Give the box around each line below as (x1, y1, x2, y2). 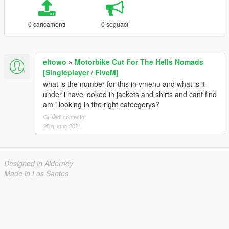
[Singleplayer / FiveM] (43, 67, 119, 77)
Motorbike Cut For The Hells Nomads (75, 57, 203, 67)
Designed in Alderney (4, 158, 73, 168)
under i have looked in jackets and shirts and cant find (43, 89, 217, 99)
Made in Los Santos (4, 168, 68, 178)
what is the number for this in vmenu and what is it (43, 79, 205, 89)
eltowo (43, 57, 66, 67)
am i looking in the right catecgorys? (43, 99, 159, 109)
